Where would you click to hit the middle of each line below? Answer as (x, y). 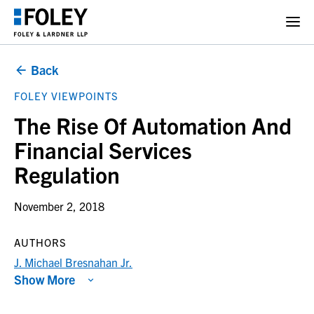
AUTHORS (40, 242)
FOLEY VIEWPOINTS (66, 96)
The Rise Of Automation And (153, 125)
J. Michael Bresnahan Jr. (73, 262)
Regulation (67, 174)
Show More (45, 279)
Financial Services (103, 149)
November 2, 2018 (59, 206)
